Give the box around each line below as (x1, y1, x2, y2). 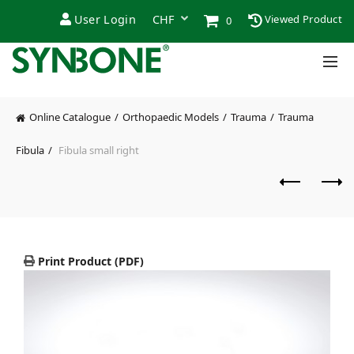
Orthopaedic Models (122, 110, 219, 124)
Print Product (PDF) (35, 253, 144, 269)
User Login (73, 12, 136, 27)
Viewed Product (262, 12, 342, 26)
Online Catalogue (29, 110, 111, 124)
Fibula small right (56, 142, 139, 157)
